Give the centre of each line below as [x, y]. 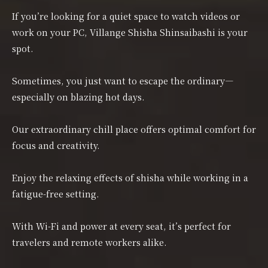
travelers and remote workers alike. [89, 242]
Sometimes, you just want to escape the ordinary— [123, 81]
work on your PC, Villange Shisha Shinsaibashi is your [130, 32]
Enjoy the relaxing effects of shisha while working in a [130, 178]
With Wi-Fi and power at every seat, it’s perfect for [121, 226]
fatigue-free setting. [56, 194]
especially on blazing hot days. [78, 97]
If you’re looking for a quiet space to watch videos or [126, 16]
